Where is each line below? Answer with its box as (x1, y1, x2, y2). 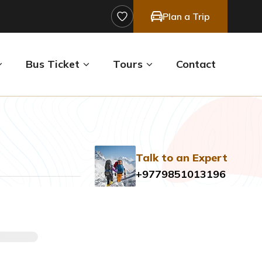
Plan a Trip (163, 11, 210, 22)
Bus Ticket (26, 57, 80, 71)
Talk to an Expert (136, 151, 227, 164)
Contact (176, 57, 216, 71)
